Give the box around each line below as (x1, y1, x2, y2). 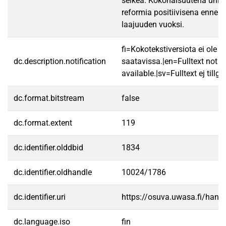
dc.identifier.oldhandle (14, 167, 92, 177)
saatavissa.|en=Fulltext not (122, 56, 217, 66)
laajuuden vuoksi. (122, 20, 184, 29)
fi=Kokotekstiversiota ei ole (122, 44, 217, 54)
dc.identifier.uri (14, 192, 66, 202)
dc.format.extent (14, 118, 72, 128)
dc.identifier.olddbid (14, 143, 83, 152)
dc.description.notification (14, 56, 106, 66)
